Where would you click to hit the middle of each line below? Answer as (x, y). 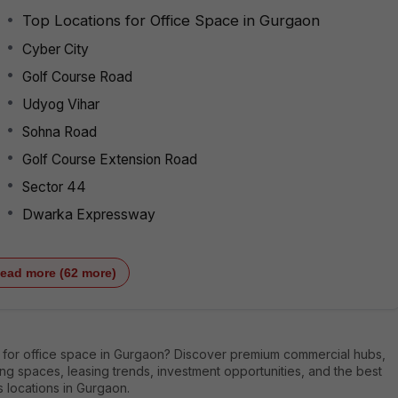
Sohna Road (60, 131)
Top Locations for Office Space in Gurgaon (171, 20)
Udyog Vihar (61, 104)
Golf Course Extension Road (110, 159)
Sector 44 (54, 187)
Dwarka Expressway (89, 214)
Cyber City (56, 49)
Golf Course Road (77, 76)
